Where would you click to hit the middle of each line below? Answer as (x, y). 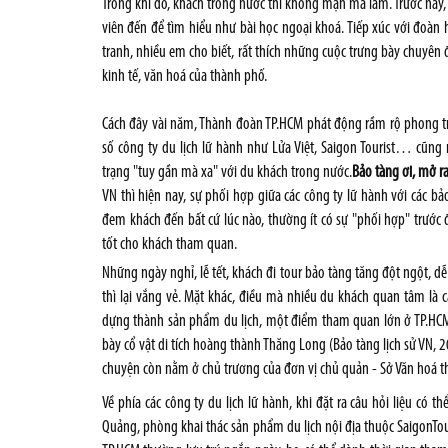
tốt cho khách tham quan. (169, 244)
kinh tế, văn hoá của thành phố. (184, 76)
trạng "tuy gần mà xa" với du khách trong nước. (227, 172)
